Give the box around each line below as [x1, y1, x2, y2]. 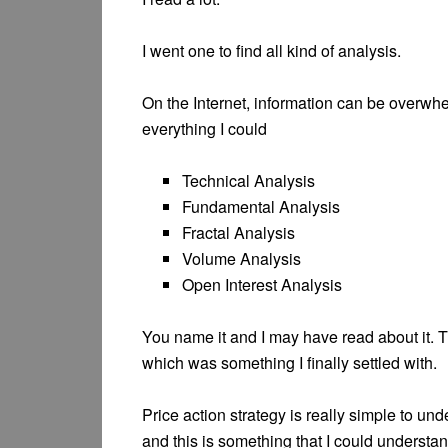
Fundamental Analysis [182, 194, 340, 218]
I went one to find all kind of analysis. [142, 38, 401, 62]
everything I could [142, 116, 267, 140]
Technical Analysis [182, 168, 315, 192]
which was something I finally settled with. [142, 350, 437, 374]
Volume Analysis [182, 246, 301, 270]
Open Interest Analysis [182, 272, 342, 296]
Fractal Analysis [182, 220, 295, 244]
